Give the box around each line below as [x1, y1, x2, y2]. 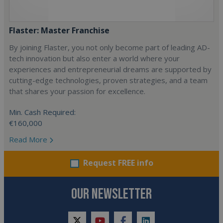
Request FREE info [83, 157, 153, 168]
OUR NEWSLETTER [71, 185, 152, 203]
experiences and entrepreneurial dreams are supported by [9, 64, 212, 74]
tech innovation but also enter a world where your [9, 53, 180, 63]
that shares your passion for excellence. [9, 86, 145, 96]
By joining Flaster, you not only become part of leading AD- [9, 42, 210, 52]
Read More [9, 134, 49, 144]
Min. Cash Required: [9, 107, 76, 117]
